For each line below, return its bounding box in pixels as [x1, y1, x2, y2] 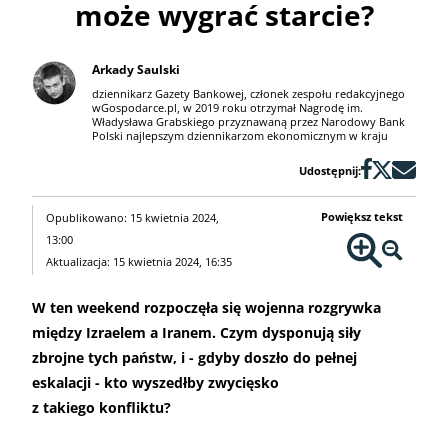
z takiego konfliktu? [32, 398, 171, 418]
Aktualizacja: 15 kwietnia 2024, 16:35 [45, 254, 232, 270]
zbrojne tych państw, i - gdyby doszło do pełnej [32, 348, 357, 368]
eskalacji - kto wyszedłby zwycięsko [32, 373, 279, 393]
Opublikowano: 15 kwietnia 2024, [45, 210, 219, 226]
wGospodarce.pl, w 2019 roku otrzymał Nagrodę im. [92, 100, 363, 116]
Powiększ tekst [321, 209, 404, 225]
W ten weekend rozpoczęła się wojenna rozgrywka [32, 298, 381, 318]
